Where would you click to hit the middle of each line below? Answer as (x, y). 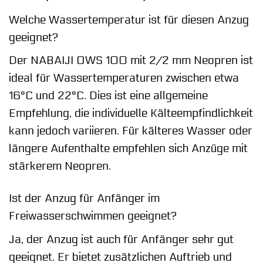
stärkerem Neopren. (60, 166)
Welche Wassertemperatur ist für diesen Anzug (129, 20)
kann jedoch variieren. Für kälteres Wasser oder (131, 131)
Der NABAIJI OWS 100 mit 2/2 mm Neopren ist (131, 61)
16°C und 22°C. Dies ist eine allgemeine (108, 96)
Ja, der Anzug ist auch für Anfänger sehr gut (121, 239)
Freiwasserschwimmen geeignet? (93, 216)
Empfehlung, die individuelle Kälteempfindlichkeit (131, 114)
